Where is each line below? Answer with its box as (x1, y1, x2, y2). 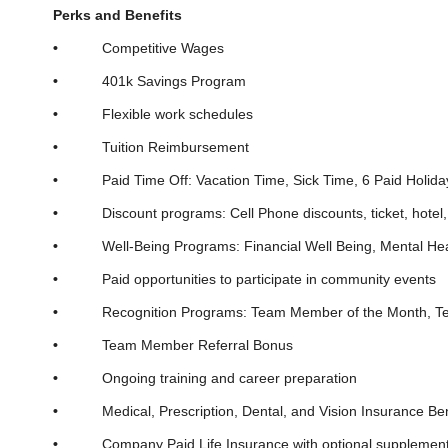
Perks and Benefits (53, 6, 183, 23)
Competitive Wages (58, 39, 225, 56)
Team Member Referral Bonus (58, 336, 294, 353)
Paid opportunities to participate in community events (58, 270, 437, 287)
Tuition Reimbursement (58, 138, 250, 155)
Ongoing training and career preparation (102, 369, 358, 386)
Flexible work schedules (102, 105, 254, 122)
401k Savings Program (58, 72, 247, 89)
